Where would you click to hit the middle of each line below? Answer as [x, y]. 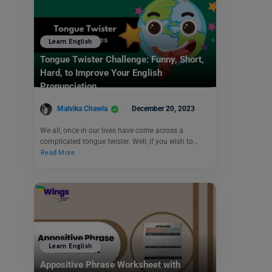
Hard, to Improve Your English [101, 73]
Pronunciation [68, 87]
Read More [58, 152]
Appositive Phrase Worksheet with [110, 264]
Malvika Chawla [82, 109]
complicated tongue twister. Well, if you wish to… [119, 141]
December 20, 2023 [163, 109]
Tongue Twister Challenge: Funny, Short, [122, 60]
